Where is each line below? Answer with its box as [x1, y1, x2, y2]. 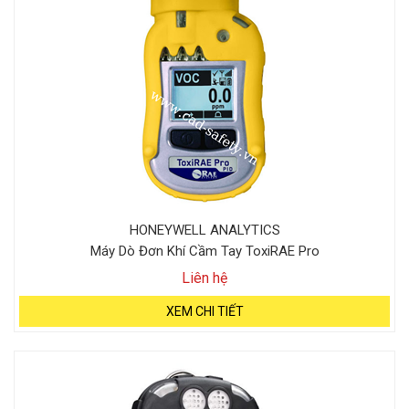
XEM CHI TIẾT [165, 304, 244, 319]
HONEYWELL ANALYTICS [129, 222, 280, 238]
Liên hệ [182, 269, 227, 287]
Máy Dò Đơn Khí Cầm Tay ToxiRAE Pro [89, 243, 320, 259]
